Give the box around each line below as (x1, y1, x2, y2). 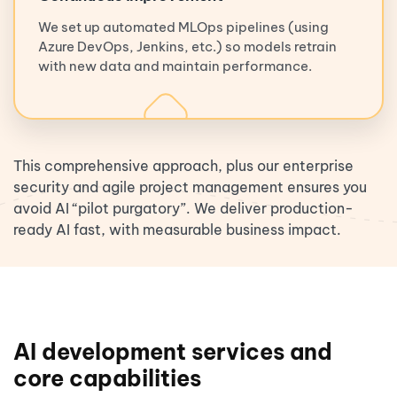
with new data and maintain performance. (38, 57, 312, 74)
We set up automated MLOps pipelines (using (38, 18, 329, 35)
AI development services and (13, 337, 332, 366)
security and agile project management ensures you (13, 177, 367, 196)
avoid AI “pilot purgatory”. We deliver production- (13, 198, 354, 217)
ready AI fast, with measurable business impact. (13, 220, 341, 238)
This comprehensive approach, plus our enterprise (13, 156, 354, 175)
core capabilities (13, 363, 201, 393)
